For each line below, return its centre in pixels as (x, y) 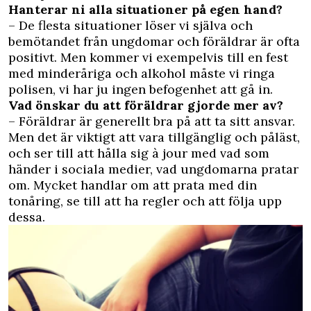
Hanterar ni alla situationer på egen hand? (145, 10)
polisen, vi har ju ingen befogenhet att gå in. (141, 90)
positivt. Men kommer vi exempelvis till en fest (148, 58)
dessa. (27, 217)
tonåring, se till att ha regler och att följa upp (145, 201)
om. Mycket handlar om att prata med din (133, 185)
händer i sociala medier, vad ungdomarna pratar (153, 169)
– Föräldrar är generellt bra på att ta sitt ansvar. (152, 121)
